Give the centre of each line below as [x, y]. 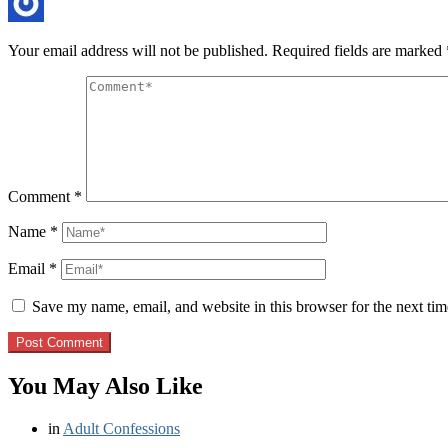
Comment [41, 197]
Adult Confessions [121, 429]
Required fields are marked [359, 51]
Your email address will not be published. [138, 51]
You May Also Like [105, 386]
